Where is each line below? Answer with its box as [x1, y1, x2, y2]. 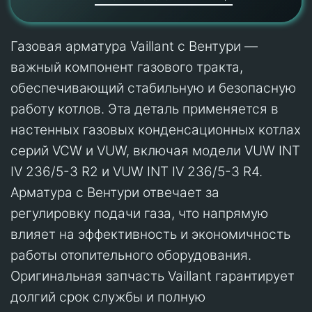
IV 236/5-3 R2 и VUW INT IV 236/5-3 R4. [10, 163, 263, 180]
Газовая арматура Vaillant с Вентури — [10, 38, 258, 54]
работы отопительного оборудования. [10, 247, 251, 263]
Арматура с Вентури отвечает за [10, 184, 219, 201]
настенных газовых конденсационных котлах [10, 121, 301, 138]
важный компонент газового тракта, [10, 58, 243, 75]
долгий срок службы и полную [10, 288, 205, 305]
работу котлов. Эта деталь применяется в [10, 100, 279, 117]
